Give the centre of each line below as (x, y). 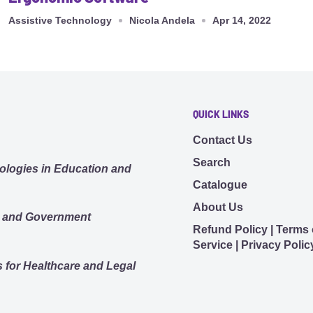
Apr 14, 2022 (242, 21)
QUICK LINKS (221, 115)
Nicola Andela (162, 21)
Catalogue (220, 184)
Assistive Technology (60, 21)
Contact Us (223, 140)
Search (212, 162)
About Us (218, 207)
